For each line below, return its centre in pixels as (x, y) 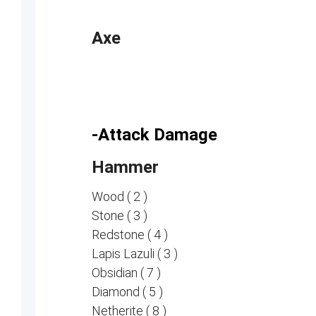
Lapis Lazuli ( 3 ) (134, 254)
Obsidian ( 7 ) (126, 273)
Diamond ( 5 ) (127, 292)
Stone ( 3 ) (119, 215)
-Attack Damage (154, 135)
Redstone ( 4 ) (129, 235)
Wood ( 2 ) (119, 196)
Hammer (125, 167)
